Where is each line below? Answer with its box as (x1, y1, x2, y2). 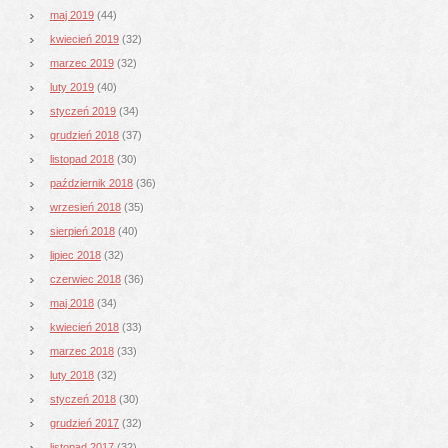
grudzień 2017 (50, 416, 119, 429)
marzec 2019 (50, 56, 114, 69)
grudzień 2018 (50, 128, 119, 141)
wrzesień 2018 (50, 200, 121, 213)
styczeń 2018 (50, 392, 116, 405)
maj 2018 (50, 296, 94, 309)
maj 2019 (50, 8, 94, 21)
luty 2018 (50, 368, 94, 381)
